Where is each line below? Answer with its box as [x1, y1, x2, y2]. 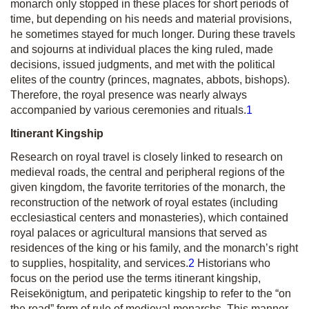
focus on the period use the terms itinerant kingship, [10, 272, 261, 284]
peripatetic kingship [111, 288, 206, 299]
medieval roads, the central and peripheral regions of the [10, 166, 285, 178]
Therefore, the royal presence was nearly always [10, 89, 247, 101]
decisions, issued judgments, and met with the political [10, 59, 275, 70]
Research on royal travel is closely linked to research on [10, 151, 283, 163]
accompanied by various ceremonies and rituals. [10, 104, 246, 116]
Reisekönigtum [10, 288, 84, 299]
